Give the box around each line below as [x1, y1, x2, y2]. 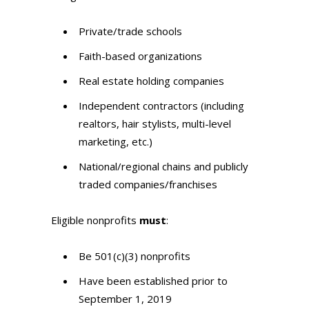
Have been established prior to [79, 274, 228, 288]
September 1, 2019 [79, 292, 172, 306]
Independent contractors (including [79, 99, 244, 113]
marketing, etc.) [79, 134, 152, 149]
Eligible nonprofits [51, 213, 139, 228]
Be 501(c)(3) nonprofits [79, 249, 190, 263]
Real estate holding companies [79, 74, 224, 88]
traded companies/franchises [79, 177, 217, 192]
